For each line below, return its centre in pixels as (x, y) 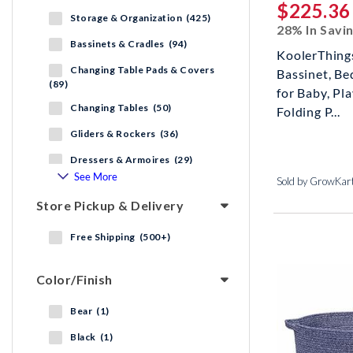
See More (96, 177)
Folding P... (308, 112)
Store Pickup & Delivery (110, 206)
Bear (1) (90, 311)
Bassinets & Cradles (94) (129, 44)
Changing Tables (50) (121, 108)
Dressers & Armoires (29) (132, 160)
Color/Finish (74, 280)
